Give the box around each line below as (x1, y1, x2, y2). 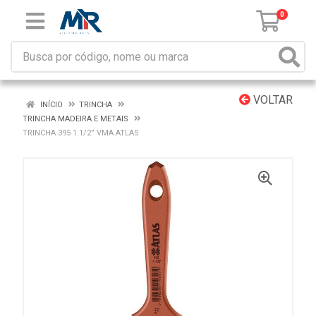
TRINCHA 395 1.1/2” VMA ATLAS (23, 128, 139, 138)
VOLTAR (250, 93, 293, 107)
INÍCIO (38, 100, 63, 109)
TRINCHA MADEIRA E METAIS (23, 114, 128, 123)
